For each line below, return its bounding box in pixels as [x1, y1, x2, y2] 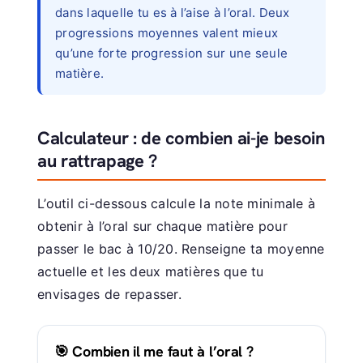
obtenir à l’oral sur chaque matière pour [37, 217, 288, 234]
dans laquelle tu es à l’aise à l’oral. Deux [55, 4, 290, 20]
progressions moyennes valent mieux [55, 24, 279, 41]
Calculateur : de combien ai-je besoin [37, 126, 325, 150]
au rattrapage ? [37, 148, 158, 173]
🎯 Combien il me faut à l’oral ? [54, 341, 254, 361]
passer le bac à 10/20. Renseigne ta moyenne [37, 240, 325, 257]
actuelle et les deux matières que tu [37, 263, 264, 280]
